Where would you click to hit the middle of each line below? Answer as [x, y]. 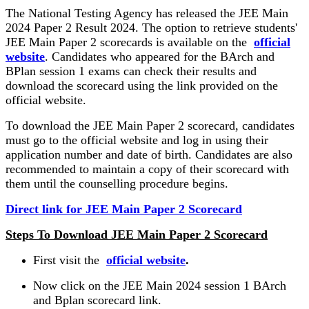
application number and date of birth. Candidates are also [149, 155]
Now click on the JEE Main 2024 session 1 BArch [160, 286]
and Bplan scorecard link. [97, 300]
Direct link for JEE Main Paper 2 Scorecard [124, 209]
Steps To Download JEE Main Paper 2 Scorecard [137, 235]
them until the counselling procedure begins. [119, 184]
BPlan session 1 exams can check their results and [131, 71]
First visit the [70, 260]
